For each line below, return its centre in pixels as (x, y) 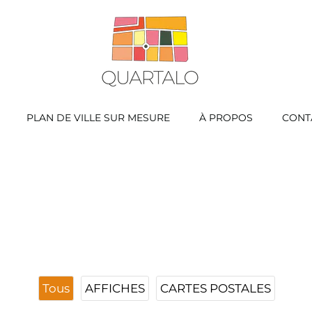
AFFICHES (115, 288)
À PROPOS (226, 118)
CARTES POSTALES (216, 288)
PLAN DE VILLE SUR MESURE (98, 118)
